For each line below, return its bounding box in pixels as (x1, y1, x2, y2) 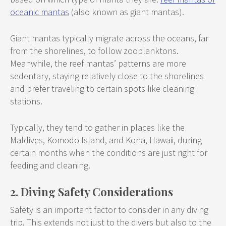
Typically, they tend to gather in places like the (10, 122, 185, 133)
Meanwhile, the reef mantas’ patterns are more (10, 58, 186, 69)
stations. (10, 95, 44, 107)
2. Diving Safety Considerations (10, 184, 173, 199)
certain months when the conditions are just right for (10, 147, 207, 158)
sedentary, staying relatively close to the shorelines (10, 70, 204, 82)
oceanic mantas (10, 6, 69, 18)
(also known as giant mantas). (69, 6, 184, 18)
